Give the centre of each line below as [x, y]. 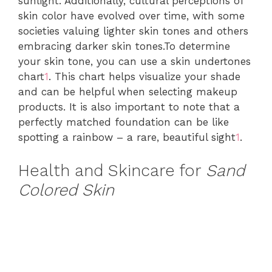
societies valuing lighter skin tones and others [133, 31]
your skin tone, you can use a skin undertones [134, 61]
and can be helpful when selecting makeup [128, 92]
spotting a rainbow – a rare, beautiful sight [127, 137]
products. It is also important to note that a [129, 107]
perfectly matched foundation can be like [124, 122]
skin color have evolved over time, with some [131, 16]
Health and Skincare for [112, 170]
